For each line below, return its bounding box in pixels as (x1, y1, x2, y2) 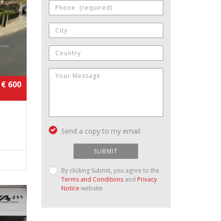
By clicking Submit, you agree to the (61, 166, 159, 175)
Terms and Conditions (61, 175, 123, 184)
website (79, 184, 103, 192)
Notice (61, 184, 79, 192)
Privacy (137, 175, 157, 184)
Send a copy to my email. (61, 126, 142, 136)
